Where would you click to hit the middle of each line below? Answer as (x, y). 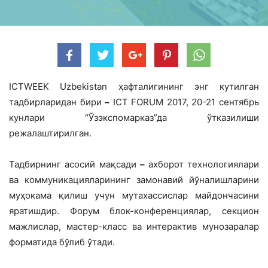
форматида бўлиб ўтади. (62, 242)
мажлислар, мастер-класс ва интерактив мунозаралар (134, 226)
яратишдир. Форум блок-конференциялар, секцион (134, 211)
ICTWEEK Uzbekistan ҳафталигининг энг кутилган (134, 86)
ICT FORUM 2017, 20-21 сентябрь (185, 102)
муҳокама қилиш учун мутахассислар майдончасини (134, 195)
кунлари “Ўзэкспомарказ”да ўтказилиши (134, 117)
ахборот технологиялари (204, 164)
